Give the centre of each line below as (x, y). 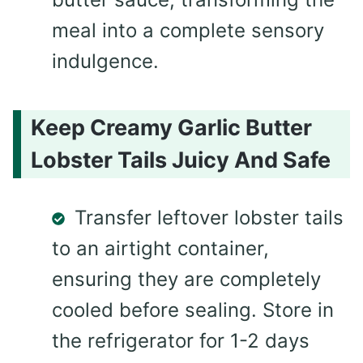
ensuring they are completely (186, 279)
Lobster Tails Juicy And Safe (181, 160)
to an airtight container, (160, 248)
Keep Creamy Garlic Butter (171, 127)
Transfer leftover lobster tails (209, 217)
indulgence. (105, 62)
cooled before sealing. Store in (193, 310)
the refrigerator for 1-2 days (181, 340)
